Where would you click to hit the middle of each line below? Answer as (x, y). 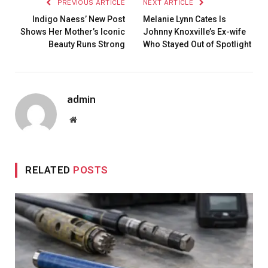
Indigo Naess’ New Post (79, 19)
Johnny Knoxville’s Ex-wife (194, 31)
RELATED (49, 170)
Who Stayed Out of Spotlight (197, 44)
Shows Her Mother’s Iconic (73, 31)
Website (89, 119)
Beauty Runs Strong (87, 44)
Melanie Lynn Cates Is (185, 19)
